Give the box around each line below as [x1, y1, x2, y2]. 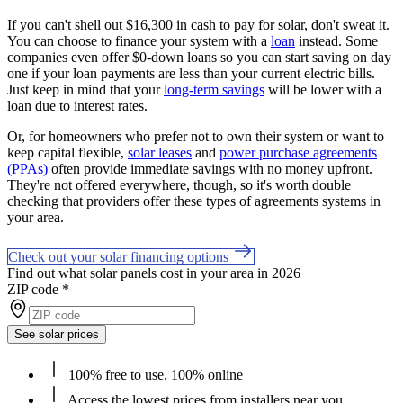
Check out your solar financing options [8, 248, 232, 264]
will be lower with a [264, 81, 381, 97]
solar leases [128, 144, 192, 160]
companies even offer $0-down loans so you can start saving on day [7, 49, 391, 65]
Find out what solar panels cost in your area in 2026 [7, 264, 300, 281]
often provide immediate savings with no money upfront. [48, 160, 372, 176]
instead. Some [295, 32, 378, 49]
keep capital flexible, [7, 144, 128, 160]
